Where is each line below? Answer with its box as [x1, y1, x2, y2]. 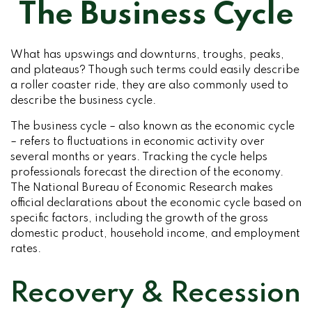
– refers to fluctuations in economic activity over [10, 136, 265, 148]
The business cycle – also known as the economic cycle [10, 121, 295, 132]
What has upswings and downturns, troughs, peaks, [10, 49, 284, 61]
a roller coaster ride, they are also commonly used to [10, 80, 288, 91]
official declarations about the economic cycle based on [10, 198, 302, 209]
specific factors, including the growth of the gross [10, 213, 268, 224]
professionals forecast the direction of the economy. [10, 167, 283, 178]
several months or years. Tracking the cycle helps [10, 152, 267, 163]
